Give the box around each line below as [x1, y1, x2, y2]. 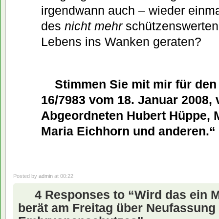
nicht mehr [64, 19, 122, 33]
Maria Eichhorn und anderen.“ [41, 124, 216, 138]
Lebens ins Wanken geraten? [41, 35, 201, 48]
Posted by [13, 173, 39, 179]
